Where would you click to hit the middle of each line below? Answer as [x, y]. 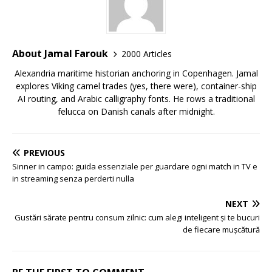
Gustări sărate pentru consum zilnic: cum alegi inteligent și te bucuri [137, 217]
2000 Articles [147, 53]
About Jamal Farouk [60, 53]
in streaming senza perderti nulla [73, 178]
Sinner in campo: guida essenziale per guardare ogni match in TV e [135, 166]
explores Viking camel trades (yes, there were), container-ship [136, 86]
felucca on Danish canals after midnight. [136, 111]
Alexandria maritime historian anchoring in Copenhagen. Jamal [136, 73]
